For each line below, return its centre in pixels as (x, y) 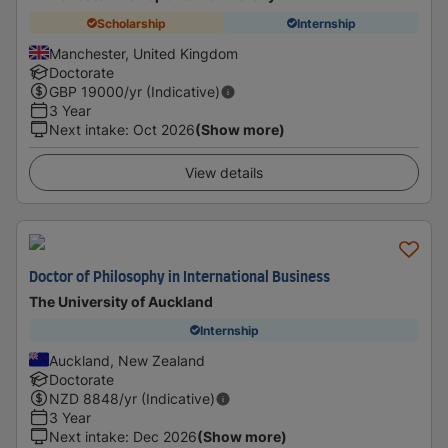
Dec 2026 (165, 436)
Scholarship (131, 23)
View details (224, 172)
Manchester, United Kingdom (143, 53)
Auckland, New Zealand (127, 360)
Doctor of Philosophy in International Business (179, 278)
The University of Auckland (121, 301)
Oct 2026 (164, 129)
